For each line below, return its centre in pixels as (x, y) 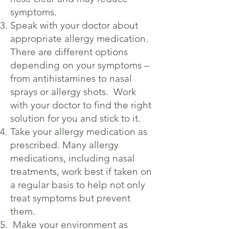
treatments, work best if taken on (81, 171)
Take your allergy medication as (79, 132)
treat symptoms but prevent (70, 198)
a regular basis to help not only (78, 185)
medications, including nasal (73, 158)
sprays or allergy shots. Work (73, 92)
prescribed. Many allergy (64, 145)
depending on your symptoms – (80, 65)
